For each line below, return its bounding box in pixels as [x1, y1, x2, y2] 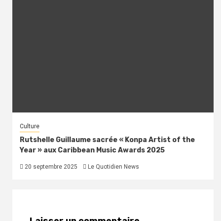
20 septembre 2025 [23, 163, 77, 170]
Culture [20, 122, 39, 130]
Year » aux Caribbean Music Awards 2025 [20, 146, 166, 154]
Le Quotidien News [88, 163, 139, 170]
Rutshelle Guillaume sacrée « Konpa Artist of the [20, 135, 195, 144]
